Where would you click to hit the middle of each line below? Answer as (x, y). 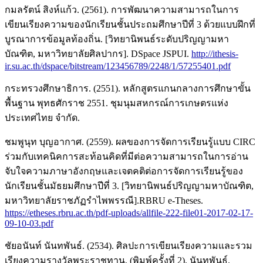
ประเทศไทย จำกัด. (42, 117)
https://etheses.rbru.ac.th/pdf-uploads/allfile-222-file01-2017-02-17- (129, 213)
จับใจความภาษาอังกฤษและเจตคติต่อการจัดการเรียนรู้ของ (124, 171)
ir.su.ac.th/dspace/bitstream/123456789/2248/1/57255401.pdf (118, 66)
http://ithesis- (215, 53)
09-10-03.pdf (29, 223)
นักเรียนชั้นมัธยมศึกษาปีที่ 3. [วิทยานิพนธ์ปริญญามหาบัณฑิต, (129, 186)
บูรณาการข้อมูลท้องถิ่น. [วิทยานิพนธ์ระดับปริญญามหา (117, 39)
